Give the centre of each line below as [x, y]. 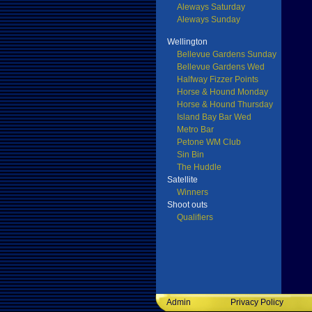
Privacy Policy [257, 302]
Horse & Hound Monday [223, 92]
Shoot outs [187, 205]
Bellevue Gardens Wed [221, 67]
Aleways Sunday [209, 19]
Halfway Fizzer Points [218, 79]
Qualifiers [195, 217]
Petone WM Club [209, 142]
